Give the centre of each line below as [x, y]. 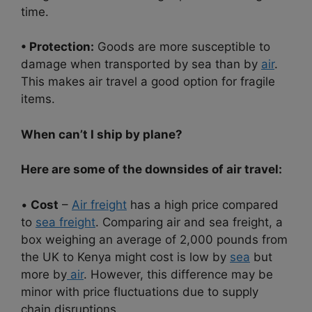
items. [38, 99]
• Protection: [57, 47]
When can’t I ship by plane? [102, 134]
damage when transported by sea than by [141, 64]
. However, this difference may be [178, 274]
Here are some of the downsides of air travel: [151, 170]
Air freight [99, 204]
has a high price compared [203, 204]
